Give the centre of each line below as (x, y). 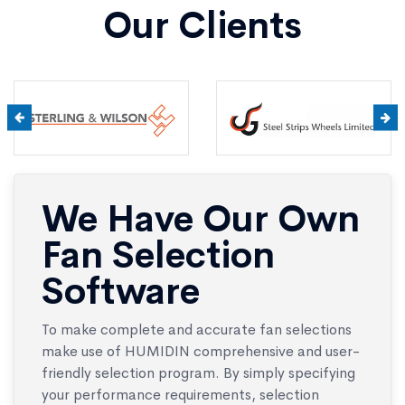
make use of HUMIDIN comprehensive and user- (201, 352)
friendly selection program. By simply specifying (198, 373)
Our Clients (202, 25)
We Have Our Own (201, 220)
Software (121, 292)
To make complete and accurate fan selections (197, 330)
